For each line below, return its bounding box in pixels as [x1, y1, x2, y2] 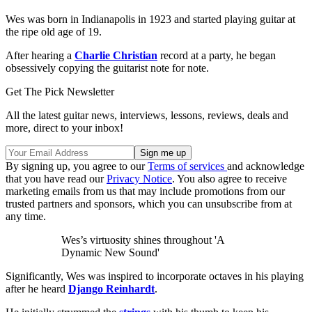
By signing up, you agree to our [6, 159, 148, 172]
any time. [6, 210, 46, 222]
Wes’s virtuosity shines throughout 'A [61, 233, 224, 246]
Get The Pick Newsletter [6, 85, 114, 97]
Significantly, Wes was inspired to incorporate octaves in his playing [6, 270, 304, 282]
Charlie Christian [75, 49, 157, 61]
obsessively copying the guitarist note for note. [6, 61, 209, 74]
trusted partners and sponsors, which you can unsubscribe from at [6, 197, 292, 210]
